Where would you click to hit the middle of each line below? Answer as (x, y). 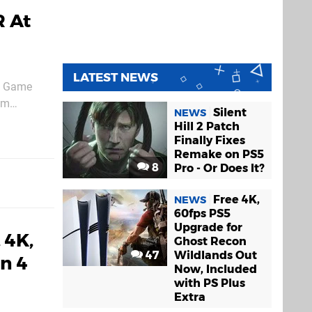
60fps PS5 (202, 213)
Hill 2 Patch (207, 126)
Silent (230, 112)
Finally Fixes (210, 140)
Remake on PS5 (219, 154)
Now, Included (216, 269)
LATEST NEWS (116, 77)
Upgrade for (208, 227)
